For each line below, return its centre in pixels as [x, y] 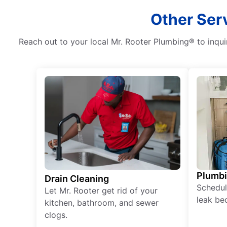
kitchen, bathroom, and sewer [102, 203]
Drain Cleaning [77, 179]
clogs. [56, 215]
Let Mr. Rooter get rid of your [101, 191]
